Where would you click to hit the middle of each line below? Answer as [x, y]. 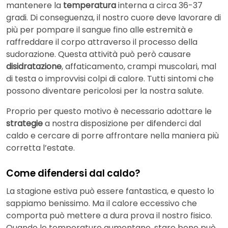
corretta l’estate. [40, 148]
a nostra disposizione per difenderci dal [123, 123]
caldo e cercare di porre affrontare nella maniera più [112, 135]
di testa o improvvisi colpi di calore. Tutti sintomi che [110, 78]
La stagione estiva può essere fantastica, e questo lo [110, 191]
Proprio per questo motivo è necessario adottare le [109, 111]
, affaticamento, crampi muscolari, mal [139, 66]
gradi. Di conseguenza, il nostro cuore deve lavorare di [113, 17]
